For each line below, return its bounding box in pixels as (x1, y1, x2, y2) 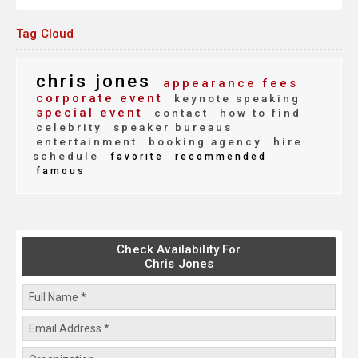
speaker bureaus (109, 121, 233, 134)
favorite (105, 151, 164, 163)
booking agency (144, 135, 262, 149)
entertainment (36, 135, 137, 149)
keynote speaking (169, 92, 300, 105)
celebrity (36, 121, 102, 134)
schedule (33, 149, 99, 163)
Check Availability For (117, 242, 241, 257)
